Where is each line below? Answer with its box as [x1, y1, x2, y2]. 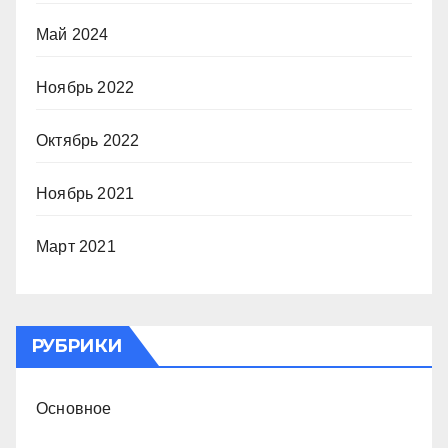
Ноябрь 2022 [36, 79, 135, 96]
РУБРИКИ [31, 335, 121, 357]
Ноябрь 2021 [36, 185, 135, 202]
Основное [36, 400, 112, 417]
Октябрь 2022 [36, 132, 140, 149]
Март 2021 [36, 238, 116, 255]
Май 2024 [36, 26, 109, 43]
